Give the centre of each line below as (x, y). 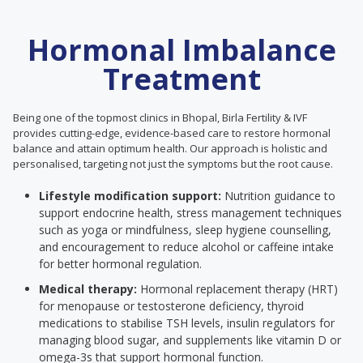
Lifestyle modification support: (130, 196)
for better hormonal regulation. (120, 264)
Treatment (181, 79)
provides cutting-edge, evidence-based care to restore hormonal (172, 133)
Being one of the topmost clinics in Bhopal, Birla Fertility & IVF (160, 117)
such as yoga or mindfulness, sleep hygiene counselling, (185, 230)
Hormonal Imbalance (181, 50)
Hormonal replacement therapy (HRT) (237, 289)
